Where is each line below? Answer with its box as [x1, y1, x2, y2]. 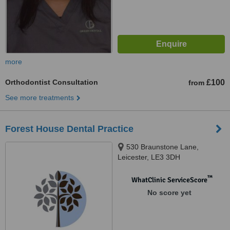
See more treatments [5, 93, 74, 102]
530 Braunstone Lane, [126, 143, 199, 151]
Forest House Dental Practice [5, 124, 133, 134]
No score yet [147, 188, 191, 197]
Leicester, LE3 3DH [118, 153, 180, 161]
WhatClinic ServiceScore [131, 176, 207, 184]
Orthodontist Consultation [5, 78, 98, 86]
